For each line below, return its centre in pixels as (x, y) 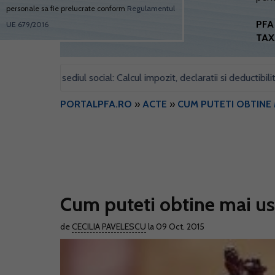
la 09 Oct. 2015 (175, 227)
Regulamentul (151, 8)
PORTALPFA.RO (96, 104)
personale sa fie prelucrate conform (67, 8)
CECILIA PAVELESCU (109, 227)
